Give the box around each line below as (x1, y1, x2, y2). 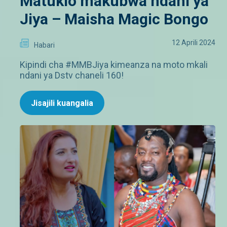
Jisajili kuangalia (31, 98, 93, 108)
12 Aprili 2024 (172, 39, 215, 47)
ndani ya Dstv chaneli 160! (20, 70, 124, 81)
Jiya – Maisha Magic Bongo (20, 10, 208, 28)
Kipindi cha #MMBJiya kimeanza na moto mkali (20, 59, 208, 70)
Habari (34, 41, 55, 50)
